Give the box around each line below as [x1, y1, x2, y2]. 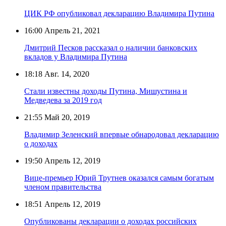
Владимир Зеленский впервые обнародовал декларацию [24, 130, 219, 139]
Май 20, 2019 [42, 112, 90, 122]
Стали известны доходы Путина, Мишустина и [24, 86, 187, 95]
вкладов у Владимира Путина [24, 52, 127, 61]
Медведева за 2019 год [24, 95, 102, 104]
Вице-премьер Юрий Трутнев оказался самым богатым [24, 173, 214, 182]
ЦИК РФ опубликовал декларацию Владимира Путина [24, 9, 214, 18]
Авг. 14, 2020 [42, 69, 89, 78]
